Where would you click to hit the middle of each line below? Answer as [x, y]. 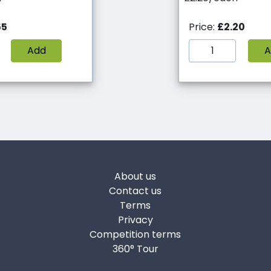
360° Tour [135, 249]
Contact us [135, 191]
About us [135, 177]
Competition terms [135, 235]
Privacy [135, 220]
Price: [203, 27]
